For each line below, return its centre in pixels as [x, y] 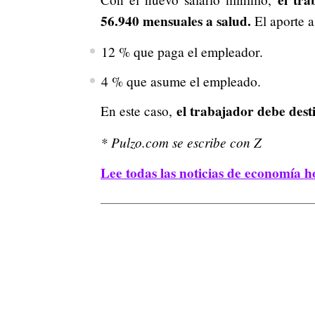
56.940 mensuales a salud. [178, 21]
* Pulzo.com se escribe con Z [181, 142]
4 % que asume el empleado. [181, 82]
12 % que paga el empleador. [182, 52]
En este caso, [139, 111]
